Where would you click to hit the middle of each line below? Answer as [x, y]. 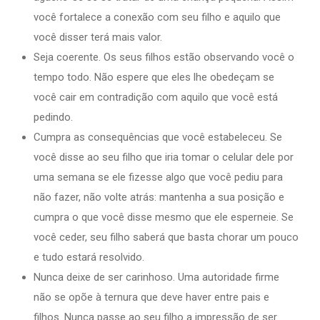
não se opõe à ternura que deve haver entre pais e [151, 297]
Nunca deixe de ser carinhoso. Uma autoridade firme [156, 277]
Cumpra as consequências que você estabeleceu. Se [158, 137]
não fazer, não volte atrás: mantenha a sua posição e [159, 197]
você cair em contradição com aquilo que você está [156, 97]
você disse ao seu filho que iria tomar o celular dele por [164, 157]
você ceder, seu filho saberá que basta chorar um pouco [166, 237]
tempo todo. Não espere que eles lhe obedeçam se [154, 77]
